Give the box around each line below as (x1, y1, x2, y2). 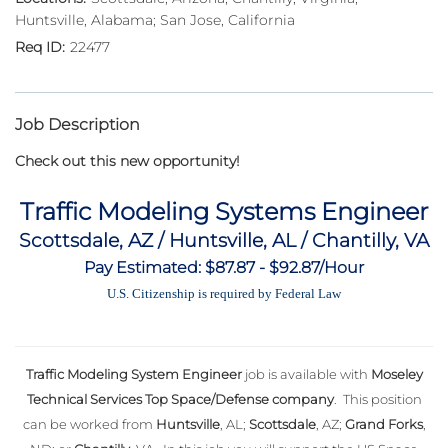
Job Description (15, 115, 140, 135)
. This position (333, 391, 422, 408)
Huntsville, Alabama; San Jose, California (15, 11, 295, 30)
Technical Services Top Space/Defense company (26, 391, 334, 408)
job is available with (241, 366, 371, 383)
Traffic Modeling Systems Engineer (20, 197, 428, 227)
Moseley (370, 366, 423, 383)
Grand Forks (344, 416, 423, 433)
